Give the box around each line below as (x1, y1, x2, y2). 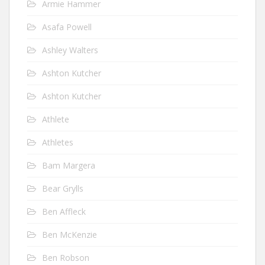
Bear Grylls (42, 183, 83, 194)
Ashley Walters (42, 44, 98, 56)
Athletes (42, 137, 73, 148)
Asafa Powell (42, 21, 92, 33)
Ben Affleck (42, 206, 86, 217)
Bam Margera (42, 160, 95, 171)
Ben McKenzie (42, 229, 97, 240)
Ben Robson (42, 252, 89, 263)
